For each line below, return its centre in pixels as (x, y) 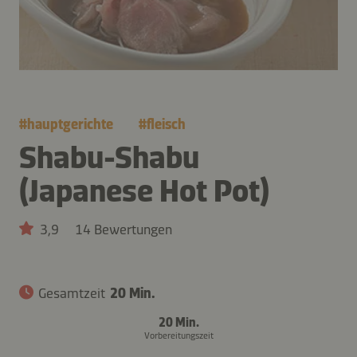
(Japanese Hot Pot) (144, 190)
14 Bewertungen (124, 229)
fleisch (166, 124)
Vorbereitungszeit (178, 335)
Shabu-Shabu (109, 157)
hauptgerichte (70, 124)
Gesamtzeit (72, 293)
